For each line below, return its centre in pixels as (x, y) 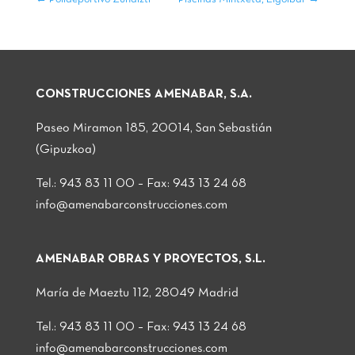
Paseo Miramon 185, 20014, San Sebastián (153, 129)
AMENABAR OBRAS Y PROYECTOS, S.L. (150, 260)
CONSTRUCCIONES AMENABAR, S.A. (143, 95)
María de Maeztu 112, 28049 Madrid (137, 294)
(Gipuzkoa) (65, 150)
